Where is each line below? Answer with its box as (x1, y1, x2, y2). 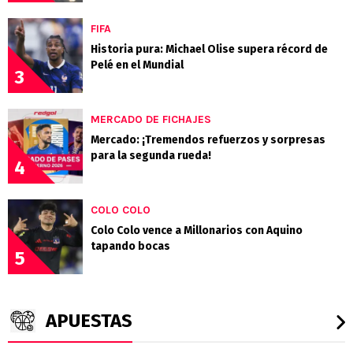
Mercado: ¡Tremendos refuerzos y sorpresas (91, 132, 325, 147)
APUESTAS (46, 309, 132, 332)
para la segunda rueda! (91, 148, 211, 162)
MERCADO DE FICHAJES (91, 112, 211, 126)
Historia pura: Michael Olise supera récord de (91, 42, 328, 56)
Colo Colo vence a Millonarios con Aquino (91, 223, 303, 237)
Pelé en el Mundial (91, 58, 184, 72)
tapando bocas (91, 239, 170, 253)
